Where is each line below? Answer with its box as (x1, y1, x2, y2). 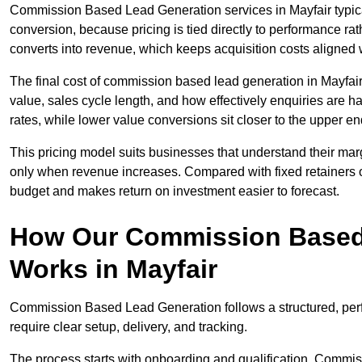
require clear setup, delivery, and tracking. (10, 320, 247, 335)
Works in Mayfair (10, 255, 217, 284)
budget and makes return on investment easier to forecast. (10, 184, 339, 199)
